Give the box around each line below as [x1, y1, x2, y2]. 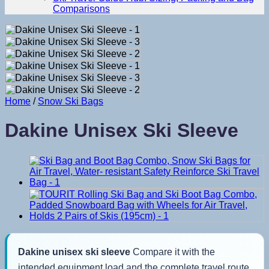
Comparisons [53, 4, 110, 14]
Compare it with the [130, 246, 215, 257]
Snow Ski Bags [38, 96, 103, 106]
